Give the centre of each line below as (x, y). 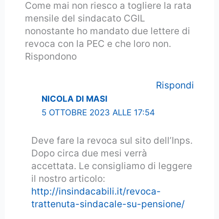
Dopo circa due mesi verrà (89, 153)
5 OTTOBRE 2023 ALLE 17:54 (98, 112)
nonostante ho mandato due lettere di (107, 31)
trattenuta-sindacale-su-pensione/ (108, 204)
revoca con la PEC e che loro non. (98, 44)
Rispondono (51, 56)
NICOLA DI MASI (74, 99)
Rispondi (175, 85)
